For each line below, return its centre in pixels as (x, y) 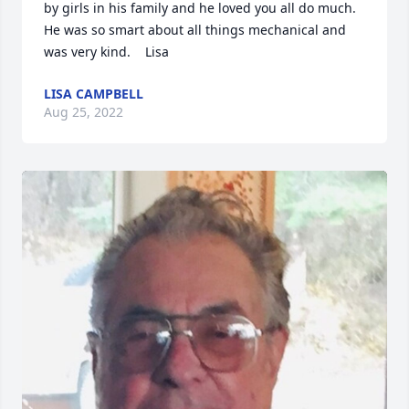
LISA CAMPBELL (94, 94)
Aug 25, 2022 (84, 112)
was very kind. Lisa (106, 52)
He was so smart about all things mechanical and (195, 30)
